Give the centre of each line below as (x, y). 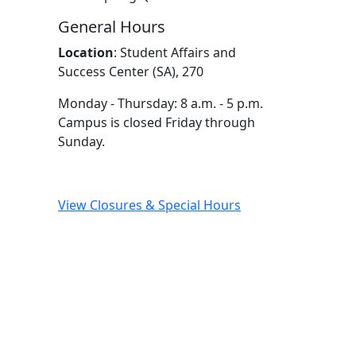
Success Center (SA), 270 (131, 72)
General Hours (112, 27)
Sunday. (81, 141)
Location (86, 52)
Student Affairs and (178, 52)
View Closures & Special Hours (149, 205)
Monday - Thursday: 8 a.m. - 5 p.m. (161, 103)
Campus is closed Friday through (157, 122)
